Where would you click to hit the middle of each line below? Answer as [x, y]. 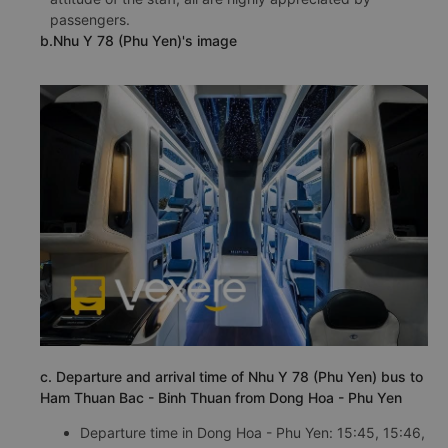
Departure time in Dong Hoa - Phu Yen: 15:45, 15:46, [252, 433]
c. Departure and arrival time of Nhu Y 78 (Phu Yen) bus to [231, 377]
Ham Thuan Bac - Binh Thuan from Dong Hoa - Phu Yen [221, 398]
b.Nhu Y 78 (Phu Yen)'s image [138, 40]
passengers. [90, 19]
